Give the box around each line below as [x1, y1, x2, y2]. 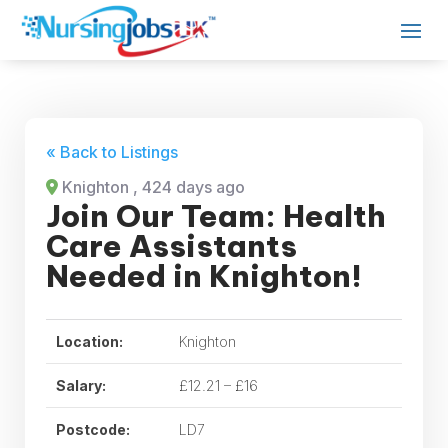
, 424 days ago [133, 176, 245, 197]
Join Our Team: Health [46, 196, 386, 235]
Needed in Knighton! [46, 256, 362, 295]
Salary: [56, 376, 106, 394]
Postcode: [56, 420, 130, 438]
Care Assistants [46, 226, 297, 265]
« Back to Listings [46, 141, 178, 162]
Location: [56, 332, 123, 350]
